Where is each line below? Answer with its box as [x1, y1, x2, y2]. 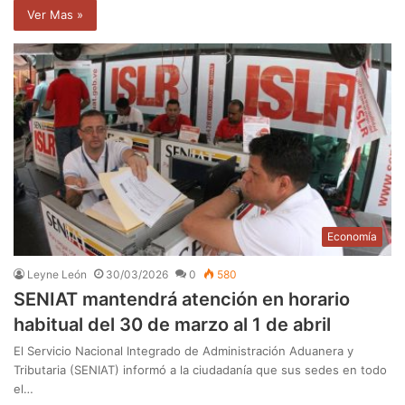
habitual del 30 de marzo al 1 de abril [14, 314, 331, 336]
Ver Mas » [27, 6, 83, 22]
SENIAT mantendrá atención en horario [14, 288, 350, 311]
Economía [327, 230, 377, 244]
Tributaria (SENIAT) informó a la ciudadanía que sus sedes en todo [14, 363, 387, 378]
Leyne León [27, 268, 87, 282]
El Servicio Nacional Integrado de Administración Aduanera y [14, 344, 353, 359]
